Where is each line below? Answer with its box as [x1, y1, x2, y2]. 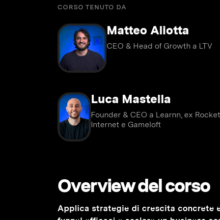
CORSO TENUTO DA [57, 3, 127, 11]
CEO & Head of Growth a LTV [107, 41, 212, 51]
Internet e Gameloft [90, 120, 161, 129]
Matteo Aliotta [107, 23, 189, 37]
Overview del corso [57, 175, 210, 196]
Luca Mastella [90, 92, 171, 106]
